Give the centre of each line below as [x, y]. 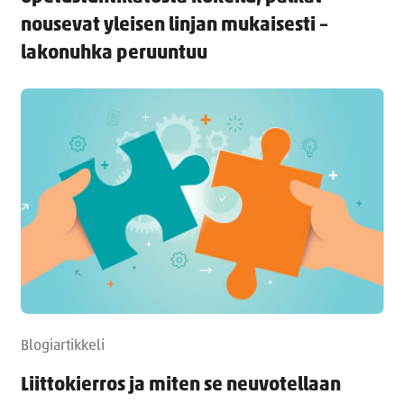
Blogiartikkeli [62, 346]
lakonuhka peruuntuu [114, 54]
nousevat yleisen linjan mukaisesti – [174, 26]
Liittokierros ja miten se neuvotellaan [180, 385]
